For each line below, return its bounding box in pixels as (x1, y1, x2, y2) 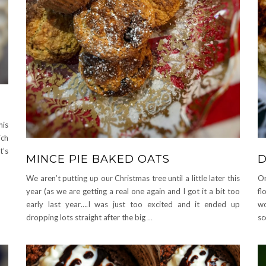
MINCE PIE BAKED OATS (26, 152, 170, 166)
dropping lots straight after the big (26, 212, 147, 222)
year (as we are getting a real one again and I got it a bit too (26, 186, 240, 196)
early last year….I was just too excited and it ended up (26, 199, 240, 209)
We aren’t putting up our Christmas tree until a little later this (26, 173, 240, 183)
